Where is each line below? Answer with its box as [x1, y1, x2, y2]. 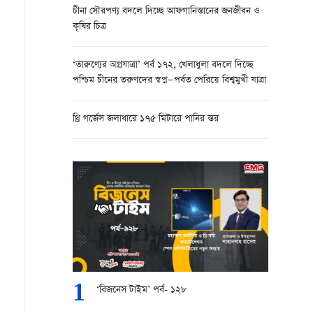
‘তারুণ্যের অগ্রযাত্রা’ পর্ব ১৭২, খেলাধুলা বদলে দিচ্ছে [73, 58, 179, 73]
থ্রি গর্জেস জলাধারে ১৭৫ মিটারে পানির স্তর [73, 112, 219, 126]
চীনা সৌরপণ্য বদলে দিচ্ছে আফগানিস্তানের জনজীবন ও [73, 4, 260, 19]
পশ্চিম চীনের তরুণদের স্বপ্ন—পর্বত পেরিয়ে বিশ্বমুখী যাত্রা [73, 73, 266, 88]
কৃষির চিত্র [73, 20, 106, 34]
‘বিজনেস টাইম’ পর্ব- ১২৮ [153, 283, 206, 298]
